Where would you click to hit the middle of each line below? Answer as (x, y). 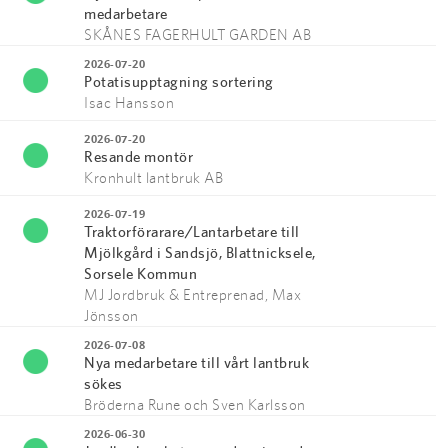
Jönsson (111, 315)
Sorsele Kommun (140, 273)
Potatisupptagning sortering (179, 81)
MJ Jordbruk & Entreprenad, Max (192, 294)
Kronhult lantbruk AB (153, 177)
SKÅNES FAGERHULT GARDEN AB (197, 34)
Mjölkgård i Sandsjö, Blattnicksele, (200, 252)
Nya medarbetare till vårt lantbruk (196, 362)
